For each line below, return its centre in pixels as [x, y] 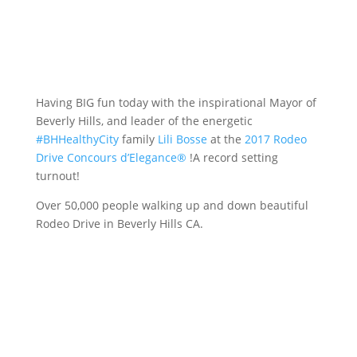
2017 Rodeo [275, 139]
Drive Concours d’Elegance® [111, 157]
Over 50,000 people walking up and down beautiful [172, 205]
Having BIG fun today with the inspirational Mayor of [176, 102]
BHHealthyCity [80, 139]
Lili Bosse [182, 139]
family [138, 139]
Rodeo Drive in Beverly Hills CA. [119, 223]
